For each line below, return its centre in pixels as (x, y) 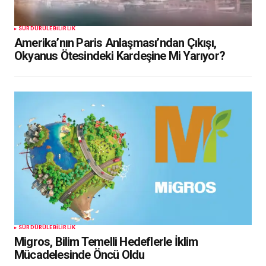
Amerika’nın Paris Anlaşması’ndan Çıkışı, (115, 43)
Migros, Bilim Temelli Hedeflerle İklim (106, 242)
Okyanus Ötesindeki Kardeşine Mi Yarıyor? (120, 56)
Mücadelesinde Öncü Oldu (80, 255)
